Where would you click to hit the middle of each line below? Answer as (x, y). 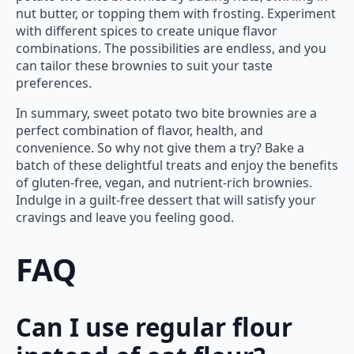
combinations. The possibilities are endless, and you (171, 48)
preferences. (54, 83)
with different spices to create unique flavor (147, 30)
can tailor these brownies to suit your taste (144, 65)
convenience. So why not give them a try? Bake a (160, 147)
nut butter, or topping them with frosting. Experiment (176, 13)
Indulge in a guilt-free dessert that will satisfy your (166, 200)
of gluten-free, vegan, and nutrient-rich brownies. (164, 182)
